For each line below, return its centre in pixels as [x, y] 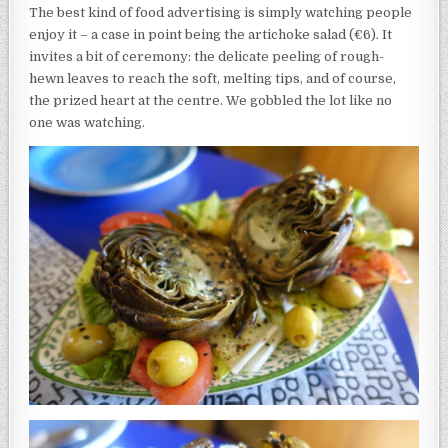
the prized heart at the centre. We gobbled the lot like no [211, 100]
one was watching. [87, 122]
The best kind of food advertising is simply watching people [221, 12]
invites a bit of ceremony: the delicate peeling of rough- [207, 56]
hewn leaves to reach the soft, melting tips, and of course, [213, 78]
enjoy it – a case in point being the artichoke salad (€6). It [211, 34]
